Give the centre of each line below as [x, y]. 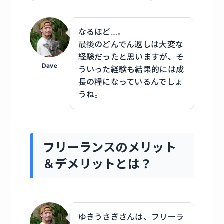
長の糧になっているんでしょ [131, 82]
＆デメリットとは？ [97, 164]
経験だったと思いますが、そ [131, 57]
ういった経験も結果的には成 [131, 69]
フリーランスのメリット [109, 148]
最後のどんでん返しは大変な [131, 44]
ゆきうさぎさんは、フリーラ [131, 217]
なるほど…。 [102, 32]
